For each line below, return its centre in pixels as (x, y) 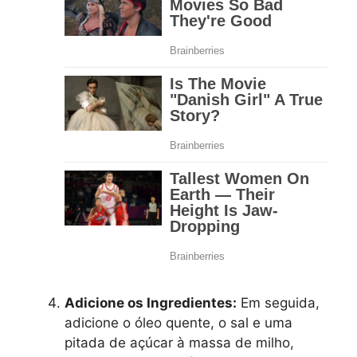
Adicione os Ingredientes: (151, 302)
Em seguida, (278, 302)
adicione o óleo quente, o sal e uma (178, 322)
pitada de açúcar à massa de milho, (179, 342)
